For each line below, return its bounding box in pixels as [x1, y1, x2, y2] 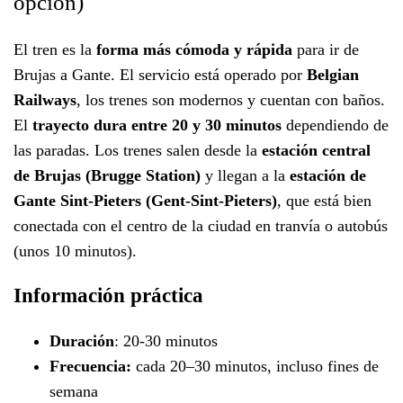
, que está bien [277, 192, 372, 210]
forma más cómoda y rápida [96, 40, 292, 58]
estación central [262, 141, 371, 159]
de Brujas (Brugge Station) [13, 166, 201, 184]
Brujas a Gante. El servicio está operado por [13, 66, 307, 84]
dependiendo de [282, 116, 389, 134]
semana [49, 382, 98, 400]
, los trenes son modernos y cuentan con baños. [76, 91, 385, 109]
